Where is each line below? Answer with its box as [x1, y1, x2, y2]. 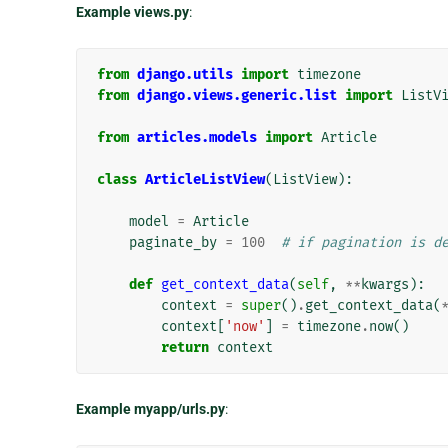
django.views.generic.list [136, 86, 337, 104]
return [160, 338, 209, 356]
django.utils [136, 65, 233, 83]
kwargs [360, 275, 409, 293]
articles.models [136, 128, 257, 146]
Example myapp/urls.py [75, 400, 225, 417]
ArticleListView [144, 170, 265, 188]
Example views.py [75, 3, 189, 20]
